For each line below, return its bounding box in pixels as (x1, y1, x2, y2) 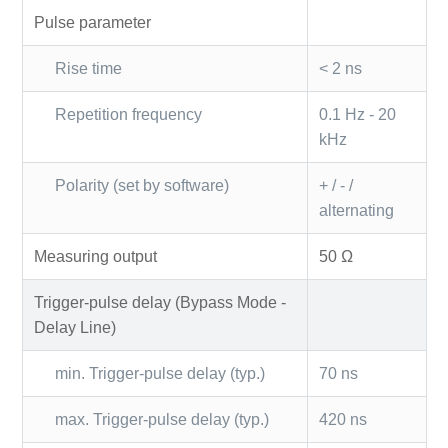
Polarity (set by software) (55, 176, 230, 194)
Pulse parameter (33, 13, 151, 31)
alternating (318, 201, 394, 219)
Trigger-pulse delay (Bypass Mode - (33, 293, 286, 311)
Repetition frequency (55, 105, 203, 123)
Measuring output (33, 247, 157, 265)
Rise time (55, 59, 123, 77)
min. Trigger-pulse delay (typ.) (55, 364, 266, 382)
